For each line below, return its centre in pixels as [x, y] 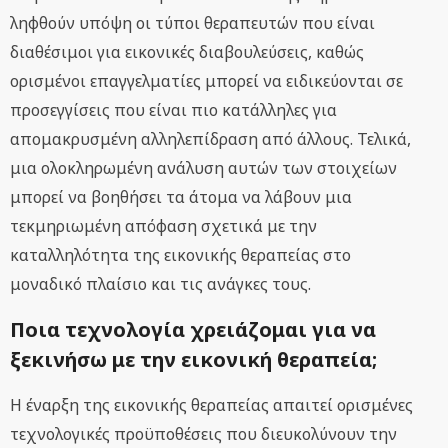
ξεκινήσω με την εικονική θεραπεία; [193, 360]
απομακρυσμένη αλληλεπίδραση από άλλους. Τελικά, [210, 139]
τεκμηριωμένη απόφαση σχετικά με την [163, 226]
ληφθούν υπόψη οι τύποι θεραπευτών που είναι [192, 23]
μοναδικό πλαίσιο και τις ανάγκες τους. [160, 284]
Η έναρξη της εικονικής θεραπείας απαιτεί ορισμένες [211, 405]
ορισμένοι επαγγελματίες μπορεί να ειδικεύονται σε [206, 81]
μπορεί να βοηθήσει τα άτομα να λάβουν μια [181, 197]
